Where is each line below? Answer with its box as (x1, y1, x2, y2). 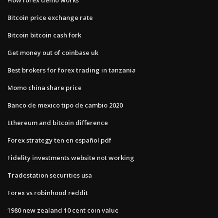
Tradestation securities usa (7, 170, 92, 180)
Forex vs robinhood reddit (7, 188, 88, 197)
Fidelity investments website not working (7, 153, 134, 162)
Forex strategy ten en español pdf (7, 135, 111, 145)
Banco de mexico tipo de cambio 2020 (7, 100, 123, 109)
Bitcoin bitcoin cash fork (7, 30, 81, 39)
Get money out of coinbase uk (7, 48, 98, 57)
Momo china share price (7, 83, 82, 92)
